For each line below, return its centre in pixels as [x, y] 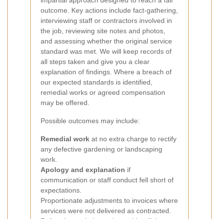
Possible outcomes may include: [90, 121]
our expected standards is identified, [97, 82]
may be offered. [65, 103]
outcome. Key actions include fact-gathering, [109, 10]
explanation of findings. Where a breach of [106, 72]
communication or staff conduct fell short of [107, 180]
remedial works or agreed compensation [103, 92]
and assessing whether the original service [106, 41]
